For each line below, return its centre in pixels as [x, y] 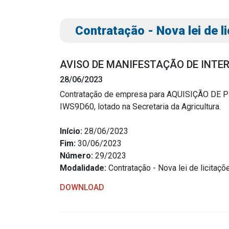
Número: [76, 156]
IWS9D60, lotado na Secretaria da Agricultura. [140, 107]
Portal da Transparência [62, 139]
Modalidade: [83, 168]
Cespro [33, 172]
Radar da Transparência [62, 156]
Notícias [205, 156]
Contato [204, 172]
